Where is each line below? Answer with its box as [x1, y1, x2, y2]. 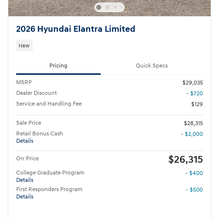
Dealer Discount [16, 89, 57, 97]
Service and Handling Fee [16, 100, 82, 108]
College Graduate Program [16, 169, 85, 177]
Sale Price [16, 119, 41, 127]
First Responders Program [16, 186, 83, 194]
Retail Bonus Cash [16, 130, 63, 138]
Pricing [49, 62, 67, 69]
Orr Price [16, 155, 39, 163]
